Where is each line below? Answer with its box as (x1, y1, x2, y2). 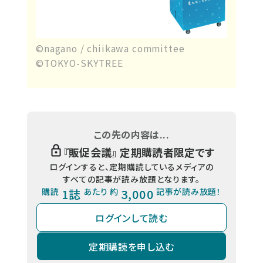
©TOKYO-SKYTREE (36, 56, 123, 70)
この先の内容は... (94, 127, 169, 142)
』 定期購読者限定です (112, 144, 215, 160)
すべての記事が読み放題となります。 (63, 173, 200, 186)
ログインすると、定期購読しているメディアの (49, 161, 214, 173)
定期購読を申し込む (89, 239, 174, 254)
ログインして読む (95, 210, 168, 225)
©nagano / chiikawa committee (36, 42, 195, 56)
